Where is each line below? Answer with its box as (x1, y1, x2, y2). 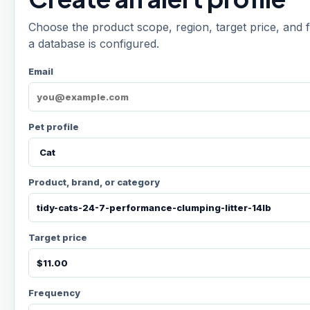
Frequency (28, 287, 80, 298)
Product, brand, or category (28, 176, 160, 188)
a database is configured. (28, 37, 159, 51)
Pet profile (28, 121, 79, 132)
